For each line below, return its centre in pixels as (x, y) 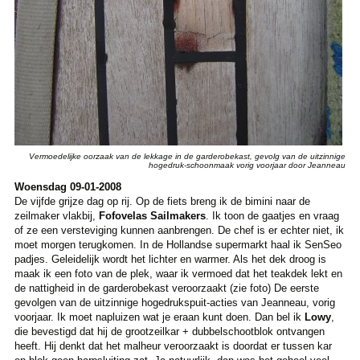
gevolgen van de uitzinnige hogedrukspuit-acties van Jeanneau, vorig (174, 302)
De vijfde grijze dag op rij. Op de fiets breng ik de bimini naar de (162, 201)
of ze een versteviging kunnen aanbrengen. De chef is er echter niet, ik (179, 230)
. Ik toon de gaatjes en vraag (272, 215)
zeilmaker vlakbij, (55, 215)
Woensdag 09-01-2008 (67, 186)
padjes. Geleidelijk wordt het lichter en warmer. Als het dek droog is (170, 259)
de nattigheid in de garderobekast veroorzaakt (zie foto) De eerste (166, 288)
